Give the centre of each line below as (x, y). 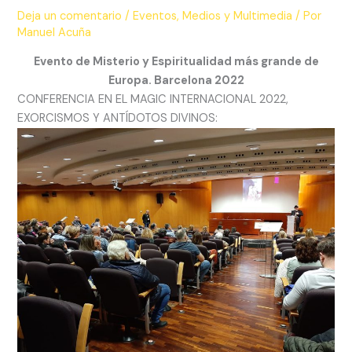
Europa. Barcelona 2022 (176, 80)
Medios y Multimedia (238, 16)
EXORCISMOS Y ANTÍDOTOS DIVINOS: (118, 118)
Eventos (155, 16)
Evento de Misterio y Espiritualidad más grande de (176, 61)
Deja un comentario (70, 16)
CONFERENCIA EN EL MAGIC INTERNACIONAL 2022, (153, 99)
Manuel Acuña (55, 33)
